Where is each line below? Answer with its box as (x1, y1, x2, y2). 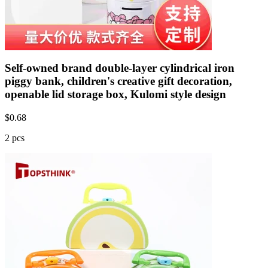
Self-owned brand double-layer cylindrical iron (5, 62, 234, 75)
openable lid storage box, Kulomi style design (5, 88, 226, 101)
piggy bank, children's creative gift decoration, (5, 75, 232, 88)
